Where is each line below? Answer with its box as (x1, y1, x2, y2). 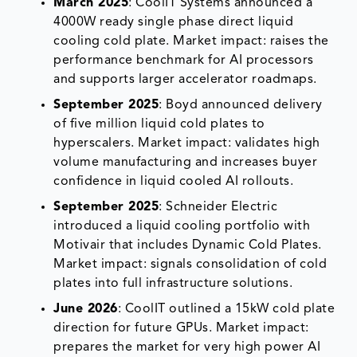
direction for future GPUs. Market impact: (53, 322, 309, 335)
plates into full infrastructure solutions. (53, 277, 293, 291)
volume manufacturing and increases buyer (53, 156, 318, 170)
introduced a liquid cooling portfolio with (53, 220, 311, 233)
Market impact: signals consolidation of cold (53, 258, 328, 272)
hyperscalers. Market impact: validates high (53, 137, 320, 151)
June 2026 (53, 303, 118, 316)
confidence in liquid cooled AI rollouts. (53, 175, 294, 189)
